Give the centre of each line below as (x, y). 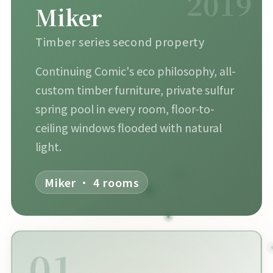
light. (48, 146)
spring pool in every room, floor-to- (125, 108)
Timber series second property (120, 41)
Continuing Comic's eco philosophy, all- (135, 71)
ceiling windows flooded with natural (128, 127)
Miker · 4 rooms (92, 182)
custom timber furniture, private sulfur (134, 90)
